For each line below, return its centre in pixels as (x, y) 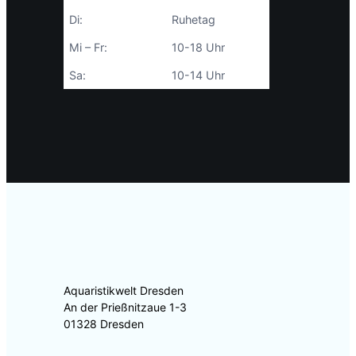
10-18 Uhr (199, 47)
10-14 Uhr (199, 75)
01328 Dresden (104, 323)
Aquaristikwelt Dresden (124, 290)
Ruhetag (194, 19)
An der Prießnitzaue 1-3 (125, 307)
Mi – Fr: (89, 47)
